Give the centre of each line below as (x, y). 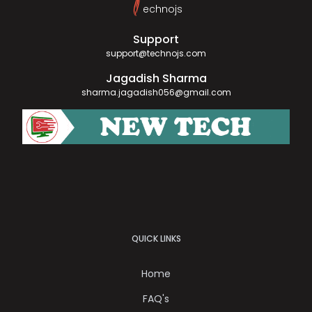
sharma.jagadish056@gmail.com (156, 92)
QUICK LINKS (156, 238)
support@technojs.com (156, 53)
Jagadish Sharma (156, 78)
